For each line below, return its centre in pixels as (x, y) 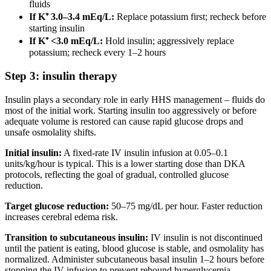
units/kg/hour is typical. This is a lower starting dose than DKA (125, 163)
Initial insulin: (33, 152)
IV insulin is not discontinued (205, 237)
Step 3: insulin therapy (61, 76)
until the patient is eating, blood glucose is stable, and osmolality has (134, 248)
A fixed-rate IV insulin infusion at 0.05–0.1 (145, 152)
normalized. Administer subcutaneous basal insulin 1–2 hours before (135, 259)
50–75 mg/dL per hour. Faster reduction (186, 206)
